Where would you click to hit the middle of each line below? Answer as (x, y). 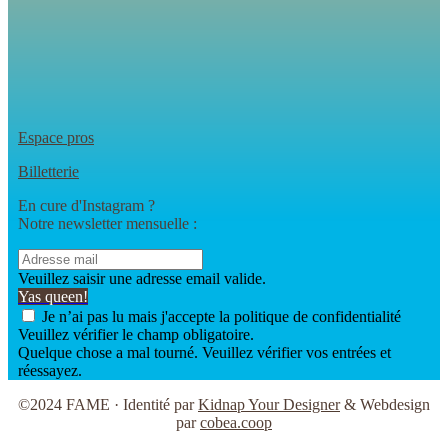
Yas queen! (53, 297)
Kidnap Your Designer (269, 405)
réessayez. (50, 371)
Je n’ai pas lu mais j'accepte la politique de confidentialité (221, 317)
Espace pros (56, 138)
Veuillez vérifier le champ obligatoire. (136, 335)
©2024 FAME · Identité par (108, 405)
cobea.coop (236, 423)
